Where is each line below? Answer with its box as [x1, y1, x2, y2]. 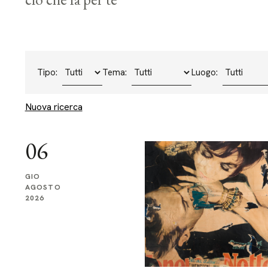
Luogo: [191, 66, 218, 78]
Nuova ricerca [25, 100, 83, 113]
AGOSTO [25, 182, 61, 192]
